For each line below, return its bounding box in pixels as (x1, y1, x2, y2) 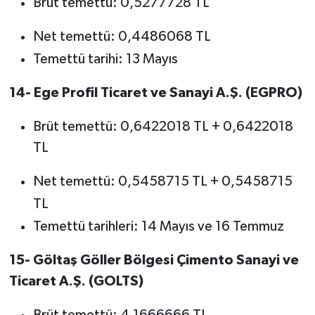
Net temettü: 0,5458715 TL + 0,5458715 (32, 174, 292, 189)
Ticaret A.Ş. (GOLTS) (8, 274, 143, 289)
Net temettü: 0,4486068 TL (32, 30, 211, 44)
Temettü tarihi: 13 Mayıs (32, 52, 178, 67)
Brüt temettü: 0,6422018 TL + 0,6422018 (32, 120, 293, 134)
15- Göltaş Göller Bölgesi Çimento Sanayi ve (8, 253, 299, 268)
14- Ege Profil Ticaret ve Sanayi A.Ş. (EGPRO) (8, 86, 302, 101)
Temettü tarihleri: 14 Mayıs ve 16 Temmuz (32, 219, 284, 234)
